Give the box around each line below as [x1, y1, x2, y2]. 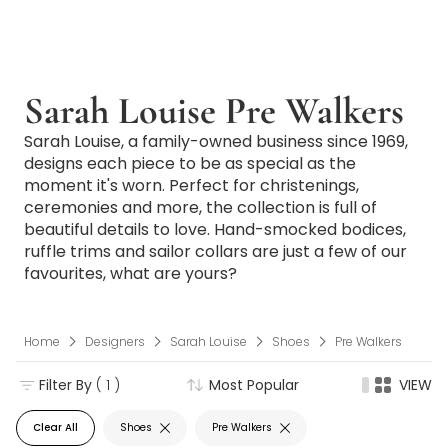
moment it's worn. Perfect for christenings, [24, 174, 359, 197]
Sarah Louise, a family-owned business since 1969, [24, 130, 408, 153]
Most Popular [209, 374, 299, 395]
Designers [85, 332, 145, 350]
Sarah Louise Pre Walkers [24, 88, 404, 134]
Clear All [33, 420, 78, 436]
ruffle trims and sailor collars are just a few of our [24, 240, 407, 263]
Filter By [39, 374, 92, 395]
